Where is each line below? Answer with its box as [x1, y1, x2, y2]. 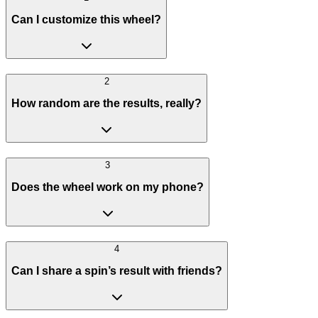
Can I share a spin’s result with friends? [11, 265, 222, 278]
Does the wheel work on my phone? [11, 181, 204, 194]
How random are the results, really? [11, 97, 202, 110]
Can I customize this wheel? [11, 13, 161, 26]
